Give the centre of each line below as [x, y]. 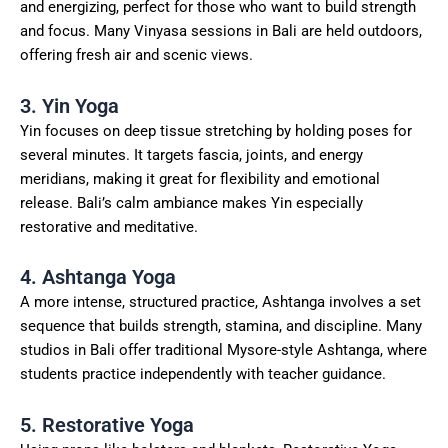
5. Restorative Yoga [107, 424]
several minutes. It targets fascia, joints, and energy [191, 154]
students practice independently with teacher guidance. [203, 374]
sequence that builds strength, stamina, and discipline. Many [221, 326]
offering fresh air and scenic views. [136, 55]
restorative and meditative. [109, 226]
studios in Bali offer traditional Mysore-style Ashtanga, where [223, 350]
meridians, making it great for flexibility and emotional [200, 178]
